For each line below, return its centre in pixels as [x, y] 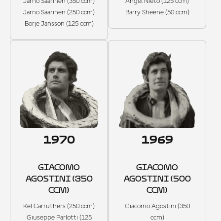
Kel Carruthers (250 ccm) [59, 206]
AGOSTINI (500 [157, 179]
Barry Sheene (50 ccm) [157, 13]
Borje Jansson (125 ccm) [59, 24]
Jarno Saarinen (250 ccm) [59, 13]
